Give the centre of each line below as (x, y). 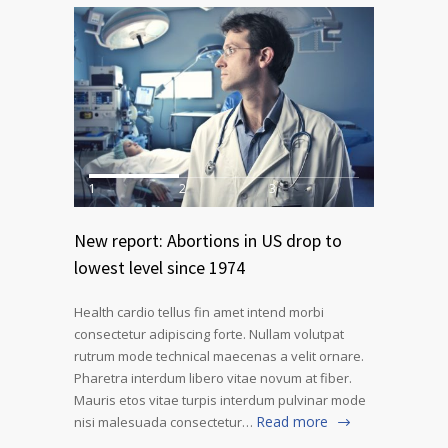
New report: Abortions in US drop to (208, 241)
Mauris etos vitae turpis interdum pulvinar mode (220, 400)
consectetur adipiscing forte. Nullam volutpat (209, 334)
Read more (292, 422)
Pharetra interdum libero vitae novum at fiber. (213, 378)
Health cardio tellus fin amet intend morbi (199, 312)
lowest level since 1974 (159, 268)
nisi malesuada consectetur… (163, 422)
